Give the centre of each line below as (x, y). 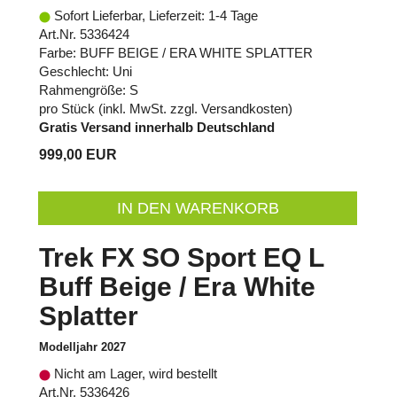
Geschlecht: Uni (86, 72)
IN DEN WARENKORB (198, 209)
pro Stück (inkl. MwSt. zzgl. (120, 109)
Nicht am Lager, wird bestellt (134, 374)
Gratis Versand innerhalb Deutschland (157, 128)
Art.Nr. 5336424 (84, 35)
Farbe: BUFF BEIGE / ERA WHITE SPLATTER (176, 53)
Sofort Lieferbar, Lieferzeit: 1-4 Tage (154, 16)
